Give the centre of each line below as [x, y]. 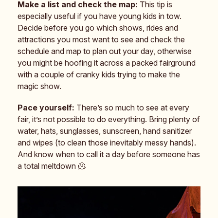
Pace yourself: [46, 107]
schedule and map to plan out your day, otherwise [105, 51]
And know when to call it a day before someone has [109, 154]
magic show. [39, 86]
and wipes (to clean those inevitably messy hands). [107, 142]
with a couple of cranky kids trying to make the [99, 74]
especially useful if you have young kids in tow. [100, 16]
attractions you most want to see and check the [101, 39]
